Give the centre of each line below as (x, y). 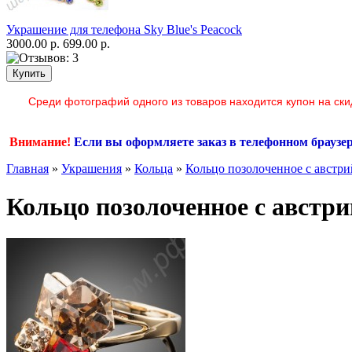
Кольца (154, 168)
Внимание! (42, 141)
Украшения (92, 168)
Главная (27, 168)
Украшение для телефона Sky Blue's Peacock (124, 29)
